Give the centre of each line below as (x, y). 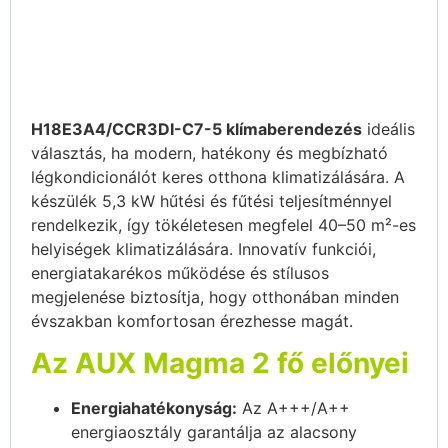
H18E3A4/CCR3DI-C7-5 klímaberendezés (196, 129)
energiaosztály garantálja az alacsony (214, 432)
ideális (388, 129)
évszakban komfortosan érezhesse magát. (192, 321)
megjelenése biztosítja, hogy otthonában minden (215, 297)
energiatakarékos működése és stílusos (180, 273)
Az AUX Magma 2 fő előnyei (220, 363)
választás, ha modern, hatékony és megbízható (209, 153)
